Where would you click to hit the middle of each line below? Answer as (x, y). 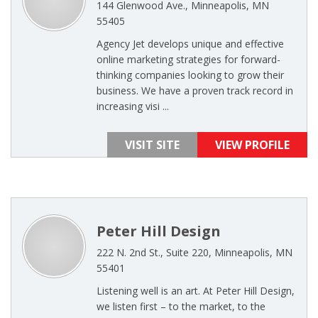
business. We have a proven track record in (195, 91)
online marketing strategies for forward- (188, 59)
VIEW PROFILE (252, 145)
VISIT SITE (152, 145)
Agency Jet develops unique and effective (190, 44)
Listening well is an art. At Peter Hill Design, (196, 291)
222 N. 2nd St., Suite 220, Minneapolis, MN (194, 252)
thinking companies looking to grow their (190, 75)
